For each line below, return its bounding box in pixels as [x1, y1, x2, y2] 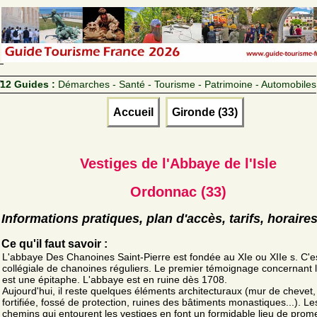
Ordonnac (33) [130, 183, 226, 200]
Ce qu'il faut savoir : [1, 237, 108, 250]
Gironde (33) [172, 105, 238, 118]
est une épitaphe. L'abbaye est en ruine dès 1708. [2, 273, 227, 285]
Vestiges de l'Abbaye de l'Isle [80, 155, 277, 171]
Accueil [113, 105, 154, 118]
